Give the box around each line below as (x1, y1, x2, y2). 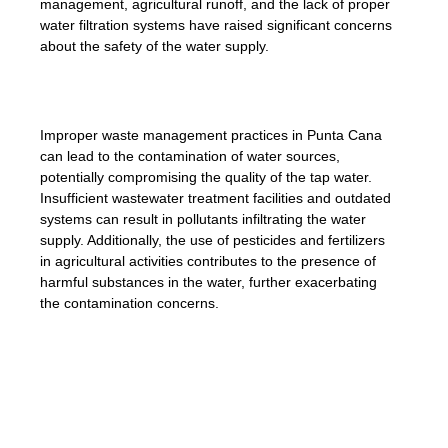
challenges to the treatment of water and (80, 420, 336, 437)
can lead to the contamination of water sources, (40, 148, 340, 165)
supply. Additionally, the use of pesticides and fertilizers (40, 232, 385, 249)
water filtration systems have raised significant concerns (40, 16, 392, 33)
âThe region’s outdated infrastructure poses (80, 399, 357, 416)
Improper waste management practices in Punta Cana (40, 127, 382, 144)
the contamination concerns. (40, 295, 219, 312)
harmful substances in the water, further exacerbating (40, 274, 377, 291)
